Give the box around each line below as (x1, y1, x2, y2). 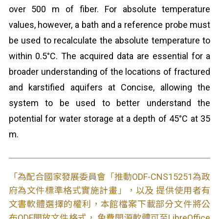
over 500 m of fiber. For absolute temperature (8, 4, 211, 14)
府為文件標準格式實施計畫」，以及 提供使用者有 (8, 185, 211, 196)
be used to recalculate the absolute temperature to (8, 35, 211, 45)
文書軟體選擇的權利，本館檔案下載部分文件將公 (8, 199, 211, 209)
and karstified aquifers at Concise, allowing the (8, 82, 211, 92)
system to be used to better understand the (8, 98, 211, 108)
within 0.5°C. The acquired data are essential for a (8, 51, 211, 61)
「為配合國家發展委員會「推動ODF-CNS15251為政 (8, 172, 211, 182)
